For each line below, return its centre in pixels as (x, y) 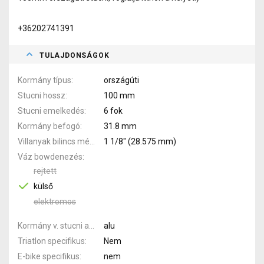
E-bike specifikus (49, 256)
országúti (121, 80)
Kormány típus (44, 80)
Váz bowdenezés (50, 156)
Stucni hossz (42, 95)
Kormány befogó (49, 126)
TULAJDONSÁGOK (75, 55)
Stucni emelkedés (51, 110)
